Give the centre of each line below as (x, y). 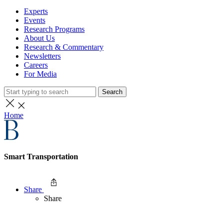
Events (35, 20)
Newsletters (42, 56)
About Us (39, 38)
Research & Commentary (64, 47)
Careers (36, 65)
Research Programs (54, 29)
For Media (40, 74)
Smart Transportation (41, 157)
